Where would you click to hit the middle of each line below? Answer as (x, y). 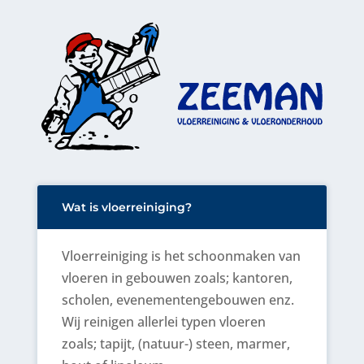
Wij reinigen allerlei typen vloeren (163, 321)
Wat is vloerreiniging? (126, 207)
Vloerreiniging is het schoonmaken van (181, 256)
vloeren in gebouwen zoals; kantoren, (177, 277)
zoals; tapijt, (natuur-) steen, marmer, (175, 343)
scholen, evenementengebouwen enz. (178, 299)
